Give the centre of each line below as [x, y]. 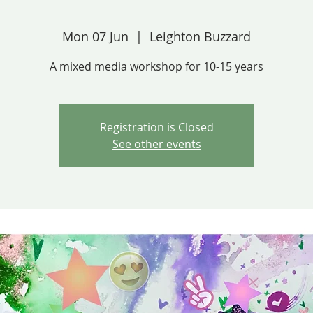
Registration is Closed [156, 127]
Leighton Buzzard [200, 36]
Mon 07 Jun [95, 36]
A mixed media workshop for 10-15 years [156, 66]
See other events [156, 144]
